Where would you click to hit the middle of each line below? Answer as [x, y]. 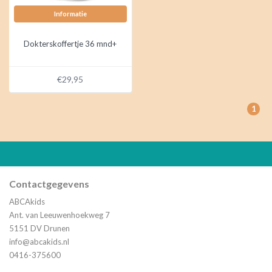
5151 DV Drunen [39, 228]
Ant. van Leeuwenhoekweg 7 [59, 215]
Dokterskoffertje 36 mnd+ [70, 44]
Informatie [70, 13]
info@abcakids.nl [39, 242]
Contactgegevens [49, 184]
